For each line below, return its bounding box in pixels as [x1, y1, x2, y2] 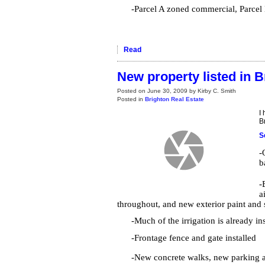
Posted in [117, 96, 143, 103]
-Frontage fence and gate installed [131, 233, 256, 243]
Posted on [117, 88, 147, 95]
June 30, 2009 [147, 88, 188, 95]
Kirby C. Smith [198, 88, 236, 95]
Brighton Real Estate [145, 96, 204, 103]
